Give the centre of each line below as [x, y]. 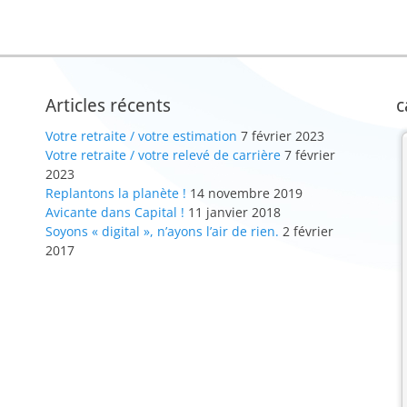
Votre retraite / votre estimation [141, 136]
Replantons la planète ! [116, 193]
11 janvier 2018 [234, 212]
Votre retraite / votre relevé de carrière [163, 155]
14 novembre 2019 [246, 193]
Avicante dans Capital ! [115, 212]
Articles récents [108, 105]
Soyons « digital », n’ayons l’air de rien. [162, 231]
